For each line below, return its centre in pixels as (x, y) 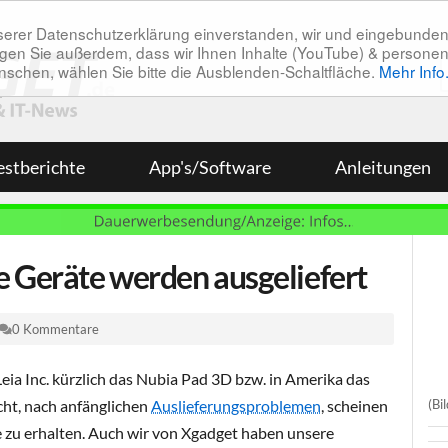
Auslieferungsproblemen (236, 405)
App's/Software (210, 167)
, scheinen (354, 405)
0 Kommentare (55, 329)
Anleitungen (383, 167)
